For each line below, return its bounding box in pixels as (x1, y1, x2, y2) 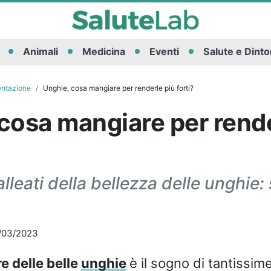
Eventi (149, 45, 179, 58)
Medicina (82, 45, 125, 58)
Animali (22, 45, 58, 58)
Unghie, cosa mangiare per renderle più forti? (42, 83, 194, 93)
